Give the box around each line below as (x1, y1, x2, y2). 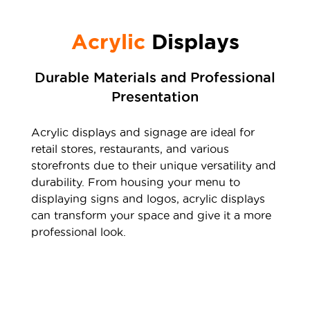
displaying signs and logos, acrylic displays (31, 192, 265, 206)
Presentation (111, 89, 199, 105)
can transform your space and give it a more (31, 209, 271, 222)
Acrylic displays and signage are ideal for (31, 126, 255, 139)
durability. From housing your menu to (31, 176, 240, 189)
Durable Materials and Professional (35, 70, 275, 86)
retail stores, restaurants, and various (31, 143, 229, 156)
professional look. (31, 226, 126, 239)
